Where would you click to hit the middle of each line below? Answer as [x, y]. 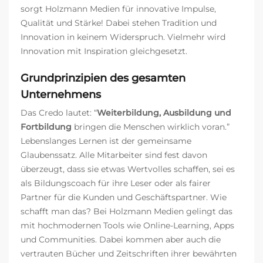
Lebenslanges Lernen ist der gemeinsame [106, 141]
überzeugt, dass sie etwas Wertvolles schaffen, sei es [128, 169]
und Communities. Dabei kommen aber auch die [121, 240]
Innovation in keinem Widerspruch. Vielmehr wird [123, 37]
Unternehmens [61, 95]
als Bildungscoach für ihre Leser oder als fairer [116, 183]
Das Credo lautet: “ [59, 113]
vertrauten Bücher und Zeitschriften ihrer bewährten [129, 254]
